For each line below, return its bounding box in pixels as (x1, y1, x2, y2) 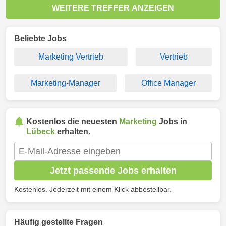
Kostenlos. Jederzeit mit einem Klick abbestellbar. (14, 185, 172, 193)
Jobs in (157, 117, 187, 126)
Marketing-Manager (30, 79, 100, 87)
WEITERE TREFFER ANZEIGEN (52, 4, 174, 12)
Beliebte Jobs (14, 34, 67, 43)
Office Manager (141, 79, 196, 87)
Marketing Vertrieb (38, 52, 103, 61)
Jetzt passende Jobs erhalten (49, 165, 177, 176)
